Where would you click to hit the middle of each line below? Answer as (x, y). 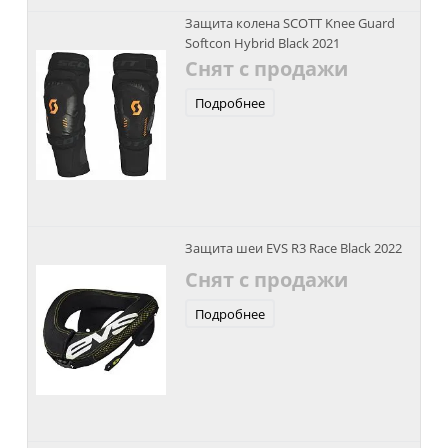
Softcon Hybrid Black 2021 (262, 43)
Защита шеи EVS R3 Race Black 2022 (293, 247)
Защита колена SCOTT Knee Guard (289, 23)
